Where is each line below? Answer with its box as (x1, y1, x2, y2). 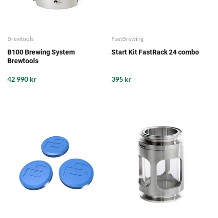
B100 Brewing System (7, 48, 75, 56)
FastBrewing (111, 35, 144, 43)
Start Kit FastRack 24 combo (111, 48, 199, 56)
